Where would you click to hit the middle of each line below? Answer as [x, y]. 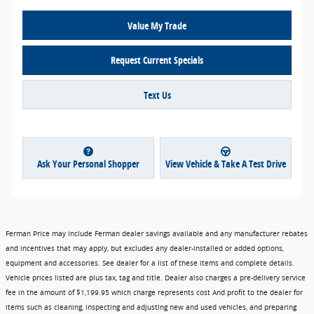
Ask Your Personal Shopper [88, 164]
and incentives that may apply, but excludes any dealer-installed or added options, [145, 248]
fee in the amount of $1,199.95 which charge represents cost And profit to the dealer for [154, 292]
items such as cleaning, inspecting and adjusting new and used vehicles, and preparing [151, 307]
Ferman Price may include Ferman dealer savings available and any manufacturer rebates [157, 233]
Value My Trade [157, 25]
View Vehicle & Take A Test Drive [226, 164]
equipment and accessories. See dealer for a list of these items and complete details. [150, 263]
